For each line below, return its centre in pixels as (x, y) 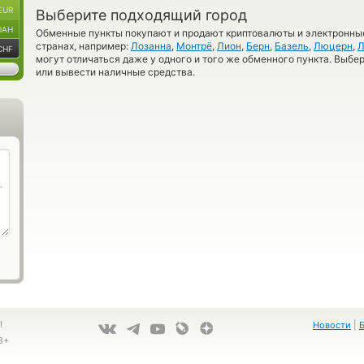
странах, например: (83, 46)
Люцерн (333, 46)
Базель (292, 46)
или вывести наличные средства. (115, 72)
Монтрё (194, 46)
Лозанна (151, 46)
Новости (332, 325)
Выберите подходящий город (141, 15)
